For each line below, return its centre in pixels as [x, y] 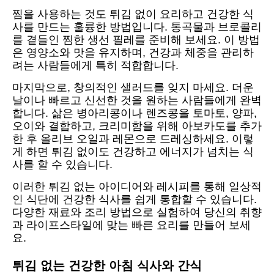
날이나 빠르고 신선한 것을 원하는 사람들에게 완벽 [137, 101]
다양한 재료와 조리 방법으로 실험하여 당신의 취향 [137, 213]
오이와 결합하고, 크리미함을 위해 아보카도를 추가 [137, 126]
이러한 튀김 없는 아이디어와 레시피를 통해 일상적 [137, 187]
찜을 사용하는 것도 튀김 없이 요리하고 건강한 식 [133, 14]
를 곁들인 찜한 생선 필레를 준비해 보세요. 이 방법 [136, 40]
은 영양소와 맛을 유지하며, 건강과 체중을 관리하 [133, 53]
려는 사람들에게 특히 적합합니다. [95, 66]
